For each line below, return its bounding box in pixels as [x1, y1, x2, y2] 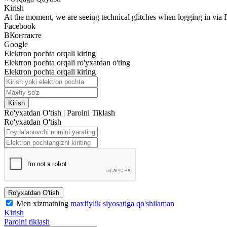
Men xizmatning [16, 199, 68, 208]
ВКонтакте [4, 30, 42, 40]
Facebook [4, 21, 35, 30]
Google [4, 40, 28, 49]
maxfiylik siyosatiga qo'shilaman [68, 199, 174, 208]
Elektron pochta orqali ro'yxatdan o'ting [4, 58, 130, 67]
